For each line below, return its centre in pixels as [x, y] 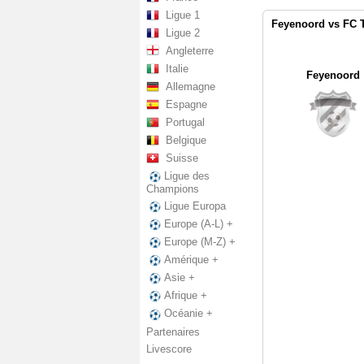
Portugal [185, 122]
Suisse [182, 158]
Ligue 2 [183, 33]
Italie [177, 69]
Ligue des [187, 176]
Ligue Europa [195, 206]
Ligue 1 [183, 15]
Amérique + [191, 260]
